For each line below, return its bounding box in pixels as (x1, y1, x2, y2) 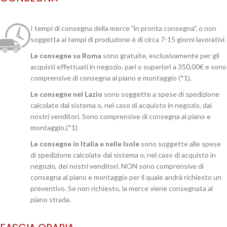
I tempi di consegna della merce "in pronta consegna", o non (30, 24, 216, 32)
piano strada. (30, 195, 71, 204)
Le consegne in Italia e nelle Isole (30, 139, 139, 148)
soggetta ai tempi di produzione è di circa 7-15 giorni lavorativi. (30, 35, 226, 44)
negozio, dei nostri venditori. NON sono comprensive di (30, 162, 204, 170)
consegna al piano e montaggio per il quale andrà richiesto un (30, 173, 221, 181)
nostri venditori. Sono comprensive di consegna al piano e (30, 112, 211, 121)
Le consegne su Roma (30, 51, 101, 60)
